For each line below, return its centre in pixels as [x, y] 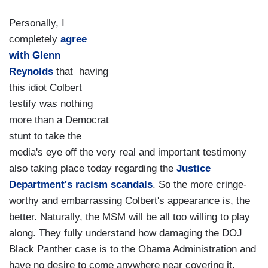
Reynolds [33, 72]
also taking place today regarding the [93, 169]
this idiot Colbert [45, 88]
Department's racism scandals [81, 185]
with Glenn [35, 56]
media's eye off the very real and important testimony [128, 153]
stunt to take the [45, 136]
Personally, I [37, 23]
